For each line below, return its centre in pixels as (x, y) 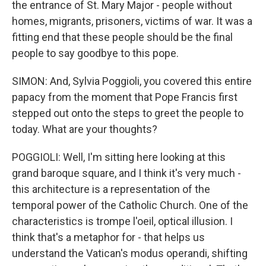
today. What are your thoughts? (85, 129)
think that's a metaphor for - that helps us (108, 237)
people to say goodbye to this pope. (95, 53)
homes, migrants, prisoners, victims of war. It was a (132, 21)
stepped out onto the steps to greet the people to (128, 113)
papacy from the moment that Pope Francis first (125, 97)
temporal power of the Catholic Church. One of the (130, 205)
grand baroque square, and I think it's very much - (126, 173)
